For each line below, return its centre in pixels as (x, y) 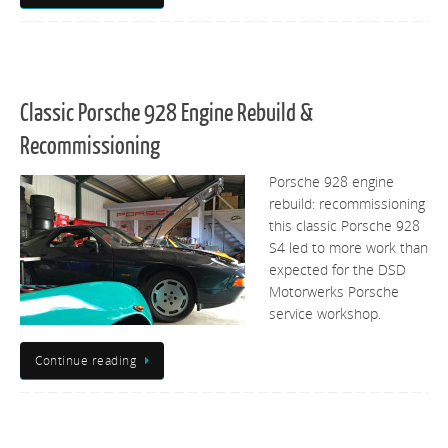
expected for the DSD (337, 270)
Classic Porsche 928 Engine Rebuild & (166, 114)
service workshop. (325, 314)
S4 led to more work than (348, 248)
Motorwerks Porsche (334, 292)
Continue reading (85, 360)
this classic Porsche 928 (344, 226)
